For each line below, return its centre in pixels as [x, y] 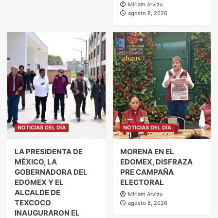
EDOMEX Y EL [39, 182]
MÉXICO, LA [36, 162]
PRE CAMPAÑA [147, 172]
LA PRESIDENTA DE [49, 152]
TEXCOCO [33, 203]
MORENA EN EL [147, 152]
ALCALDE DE [37, 193]
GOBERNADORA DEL [51, 172]
